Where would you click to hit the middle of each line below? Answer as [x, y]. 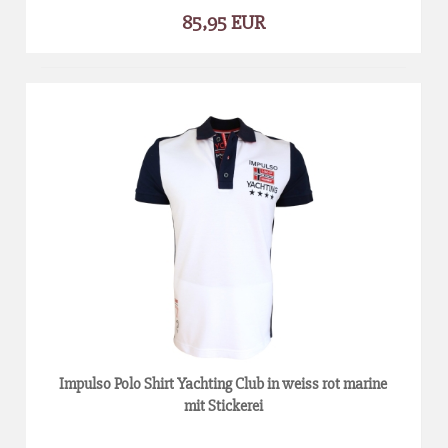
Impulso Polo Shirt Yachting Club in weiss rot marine [223, 383]
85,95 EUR [223, 22]
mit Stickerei [223, 405]
